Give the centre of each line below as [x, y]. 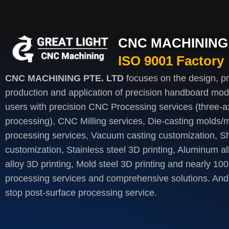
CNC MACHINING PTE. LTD [64, 78]
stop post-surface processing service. [81, 193]
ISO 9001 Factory [171, 61]
